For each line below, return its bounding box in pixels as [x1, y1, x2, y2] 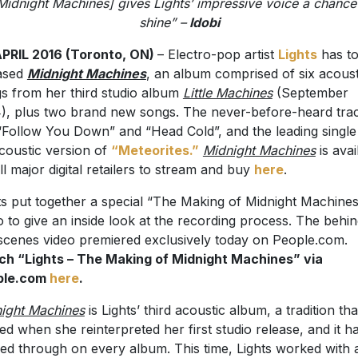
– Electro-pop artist [157, 46, 278, 63]
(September [272, 85, 348, 101]
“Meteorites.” [110, 142, 199, 159]
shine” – [138, 14, 186, 31]
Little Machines [182, 85, 272, 101]
